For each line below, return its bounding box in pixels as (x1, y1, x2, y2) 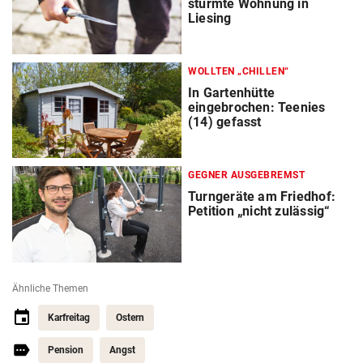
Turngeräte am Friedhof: (188, 189, 335, 205)
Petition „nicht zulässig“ (188, 203, 331, 220)
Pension (48, 344, 83, 356)
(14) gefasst (188, 114, 262, 130)
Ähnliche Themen (12, 282, 88, 294)
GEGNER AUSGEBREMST (188, 169, 305, 181)
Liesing (188, 11, 232, 27)
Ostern (116, 311, 144, 323)
